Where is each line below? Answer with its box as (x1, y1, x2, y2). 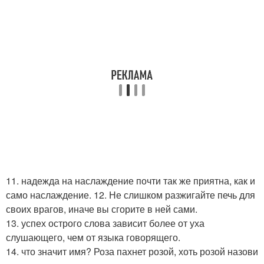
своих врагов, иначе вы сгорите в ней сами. (6, 202, 197, 216)
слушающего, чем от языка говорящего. (6, 230, 180, 245)
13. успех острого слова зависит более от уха (6, 216, 204, 230)
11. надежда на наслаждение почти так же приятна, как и (6, 174, 255, 188)
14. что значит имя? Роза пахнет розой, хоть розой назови (6, 245, 258, 259)
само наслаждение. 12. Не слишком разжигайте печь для (6, 188, 255, 202)
